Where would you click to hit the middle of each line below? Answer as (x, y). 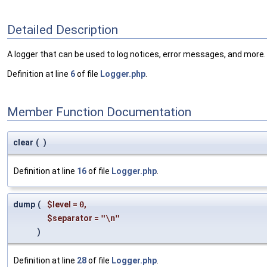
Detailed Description (63, 30)
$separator (70, 218)
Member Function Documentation (99, 112)
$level (59, 205)
